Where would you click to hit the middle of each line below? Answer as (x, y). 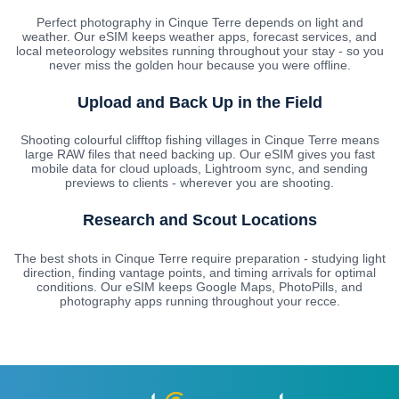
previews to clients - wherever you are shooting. (199, 183)
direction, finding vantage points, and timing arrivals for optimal (199, 273)
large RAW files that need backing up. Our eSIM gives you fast (199, 155)
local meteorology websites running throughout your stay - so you (199, 50)
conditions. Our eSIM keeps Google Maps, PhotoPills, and (199, 287)
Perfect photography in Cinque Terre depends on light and (199, 22)
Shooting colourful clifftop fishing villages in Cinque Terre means (199, 140)
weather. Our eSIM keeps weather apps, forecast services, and (199, 36)
